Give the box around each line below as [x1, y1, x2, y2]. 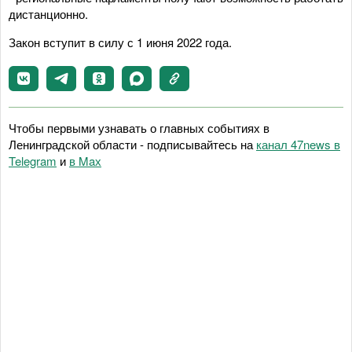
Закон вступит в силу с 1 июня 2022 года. [9, 33, 232, 50]
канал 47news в [256, 135, 340, 152]
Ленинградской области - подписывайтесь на [9, 135, 256, 152]
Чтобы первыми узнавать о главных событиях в [9, 119, 269, 136]
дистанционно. [9, 5, 88, 22]
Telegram [9, 152, 57, 169]
